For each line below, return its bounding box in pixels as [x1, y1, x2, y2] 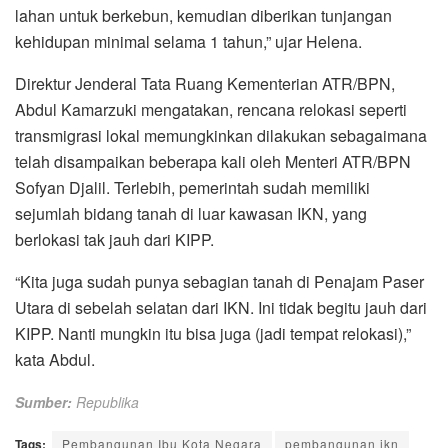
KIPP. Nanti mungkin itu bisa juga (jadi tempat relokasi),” [15, 321, 411, 345]
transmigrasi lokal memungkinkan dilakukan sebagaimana [15, 123, 427, 147]
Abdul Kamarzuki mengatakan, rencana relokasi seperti [15, 97, 407, 121]
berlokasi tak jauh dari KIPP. [15, 227, 214, 251]
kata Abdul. [15, 347, 95, 371]
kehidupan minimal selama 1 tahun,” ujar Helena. [15, 29, 362, 53]
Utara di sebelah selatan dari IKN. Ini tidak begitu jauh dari [15, 295, 427, 319]
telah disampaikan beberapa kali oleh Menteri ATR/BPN [15, 149, 411, 173]
